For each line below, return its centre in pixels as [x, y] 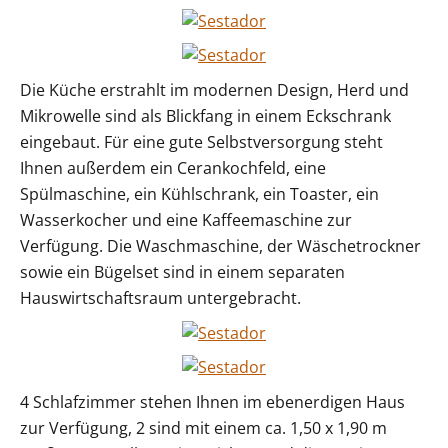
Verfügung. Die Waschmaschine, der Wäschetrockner [220, 246]
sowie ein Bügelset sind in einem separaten [182, 272]
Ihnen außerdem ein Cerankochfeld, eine [173, 168]
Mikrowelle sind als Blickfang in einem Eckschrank [205, 116]
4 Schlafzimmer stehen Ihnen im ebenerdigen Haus [212, 402]
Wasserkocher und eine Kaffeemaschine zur [186, 220]
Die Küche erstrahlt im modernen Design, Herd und [214, 90]
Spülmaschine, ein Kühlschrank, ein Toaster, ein [199, 194]
